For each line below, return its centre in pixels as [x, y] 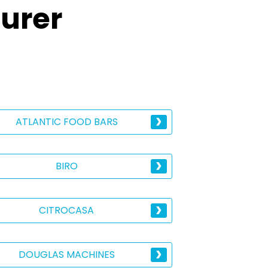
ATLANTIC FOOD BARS [66, 122]
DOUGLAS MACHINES [66, 255]
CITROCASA [67, 210]
